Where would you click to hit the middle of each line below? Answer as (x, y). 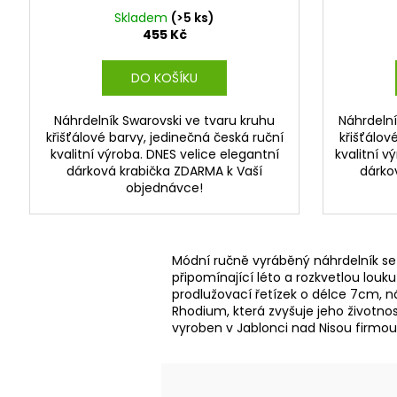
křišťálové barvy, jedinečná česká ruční (164, 137)
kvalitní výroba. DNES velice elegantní (164, 154)
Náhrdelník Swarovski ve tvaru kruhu (164, 120)
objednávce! (164, 187)
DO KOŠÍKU (164, 78)
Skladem (143, 17)
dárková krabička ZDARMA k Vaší (164, 171)
